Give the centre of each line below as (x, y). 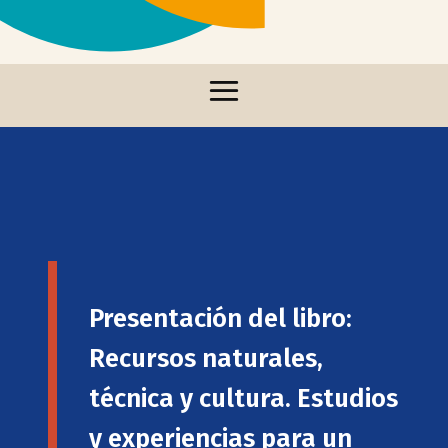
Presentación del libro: (220, 318)
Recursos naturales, (206, 358)
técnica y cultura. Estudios (243, 398)
